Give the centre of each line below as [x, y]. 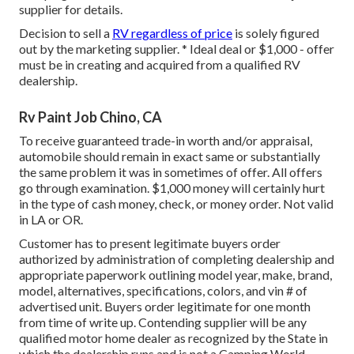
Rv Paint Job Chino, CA [90, 117]
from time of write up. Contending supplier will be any [163, 322]
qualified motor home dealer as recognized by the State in [173, 338]
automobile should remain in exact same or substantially [169, 156]
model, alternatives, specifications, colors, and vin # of [163, 291]
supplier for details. [71, 9]
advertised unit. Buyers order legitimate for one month [165, 307]
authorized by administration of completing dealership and [177, 259]
